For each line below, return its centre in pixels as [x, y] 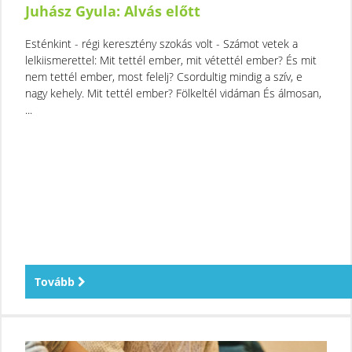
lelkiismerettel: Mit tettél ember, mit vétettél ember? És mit [171, 60]
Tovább [56, 281]
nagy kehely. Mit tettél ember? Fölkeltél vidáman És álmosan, [173, 93]
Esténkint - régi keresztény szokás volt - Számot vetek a [161, 43]
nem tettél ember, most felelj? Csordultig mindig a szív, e [164, 76]
